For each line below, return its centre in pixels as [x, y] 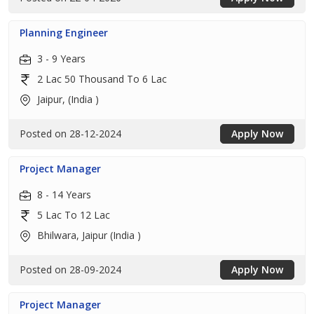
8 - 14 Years [63, 194]
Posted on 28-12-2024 [70, 134]
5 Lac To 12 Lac [72, 215]
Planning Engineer [64, 33]
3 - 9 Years [60, 59]
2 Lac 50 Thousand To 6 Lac [101, 79]
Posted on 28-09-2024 [70, 269]
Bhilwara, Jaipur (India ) [88, 235]
